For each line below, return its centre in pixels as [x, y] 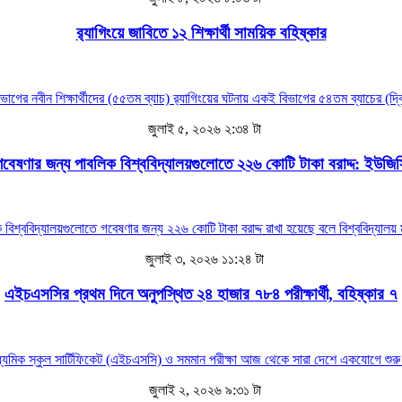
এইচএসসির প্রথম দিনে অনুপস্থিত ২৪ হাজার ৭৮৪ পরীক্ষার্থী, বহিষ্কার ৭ [201, 293]
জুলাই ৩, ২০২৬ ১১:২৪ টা [203, 259]
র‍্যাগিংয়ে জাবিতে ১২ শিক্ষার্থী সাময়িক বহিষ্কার [201, 33]
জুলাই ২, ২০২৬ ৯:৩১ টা [203, 389]
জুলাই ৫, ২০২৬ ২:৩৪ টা [203, 128]
